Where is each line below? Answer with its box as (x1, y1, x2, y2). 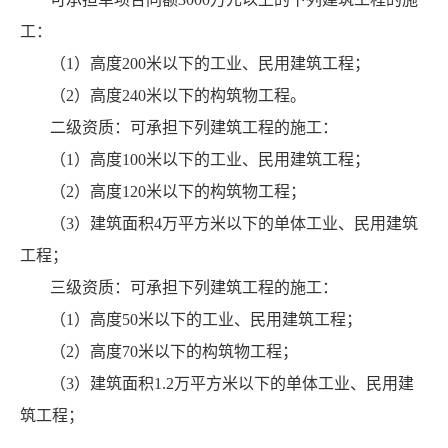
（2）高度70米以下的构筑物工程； (50, 343, 298, 361)
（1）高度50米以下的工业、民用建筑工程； (50, 311, 362, 329)
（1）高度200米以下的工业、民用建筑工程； (50, 55, 370, 73)
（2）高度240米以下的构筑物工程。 (50, 87, 306, 105)
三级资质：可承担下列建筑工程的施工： (50, 279, 338, 297)
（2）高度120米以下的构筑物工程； (50, 183, 306, 201)
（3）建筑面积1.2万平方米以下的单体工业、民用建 (50, 375, 414, 393)
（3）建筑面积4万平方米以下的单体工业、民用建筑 (50, 215, 418, 233)
